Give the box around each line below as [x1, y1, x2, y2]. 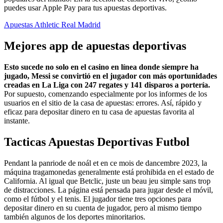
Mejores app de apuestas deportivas [4, 39, 186, 53]
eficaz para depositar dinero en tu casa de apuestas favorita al [4, 108, 194, 116]
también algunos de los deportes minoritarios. [4, 212, 145, 221]
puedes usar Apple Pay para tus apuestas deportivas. [4, 3, 167, 12]
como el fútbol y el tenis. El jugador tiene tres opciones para [4, 194, 191, 203]
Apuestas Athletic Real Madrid [4, 20, 101, 29]
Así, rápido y [161, 99, 202, 108]
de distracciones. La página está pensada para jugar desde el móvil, [4, 185, 213, 194]
